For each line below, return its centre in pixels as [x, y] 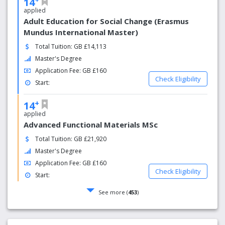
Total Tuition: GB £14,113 [71, 46]
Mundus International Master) [81, 32]
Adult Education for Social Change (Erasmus [106, 21]
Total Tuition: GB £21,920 [71, 139]
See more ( [113, 192]
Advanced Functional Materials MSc [91, 125]
